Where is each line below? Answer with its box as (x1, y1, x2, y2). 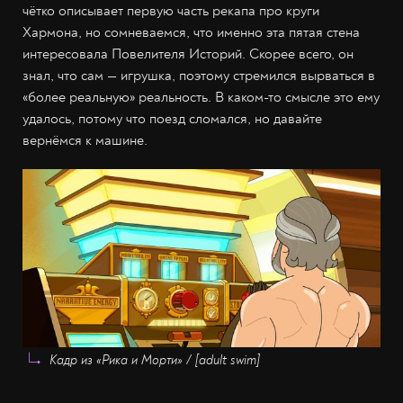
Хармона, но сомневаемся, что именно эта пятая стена (22, 22, 360, 41)
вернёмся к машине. (22, 130, 148, 149)
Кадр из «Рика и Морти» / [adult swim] (49, 352, 260, 368)
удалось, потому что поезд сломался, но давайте (22, 109, 322, 128)
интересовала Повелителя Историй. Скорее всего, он (22, 44, 354, 63)
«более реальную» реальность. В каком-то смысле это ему (22, 87, 380, 106)
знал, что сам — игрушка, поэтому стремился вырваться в (22, 66, 375, 85)
